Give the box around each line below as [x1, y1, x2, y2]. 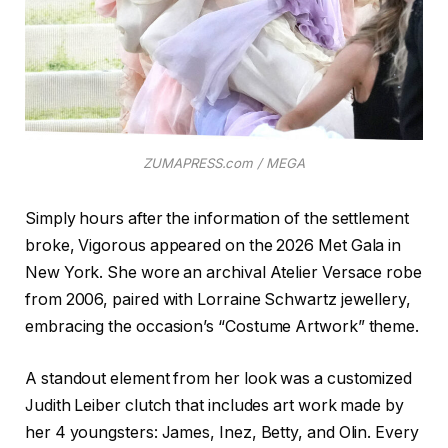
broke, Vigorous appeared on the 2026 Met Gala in [25, 236, 402, 256]
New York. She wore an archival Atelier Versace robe [25, 263, 422, 283]
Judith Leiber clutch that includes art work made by [25, 396, 404, 416]
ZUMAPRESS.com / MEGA [143, 154, 305, 171]
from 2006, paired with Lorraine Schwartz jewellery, [25, 290, 411, 310]
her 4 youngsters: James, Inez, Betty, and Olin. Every [25, 423, 419, 443]
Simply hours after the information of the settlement [25, 209, 409, 229]
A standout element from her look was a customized [25, 369, 413, 389]
